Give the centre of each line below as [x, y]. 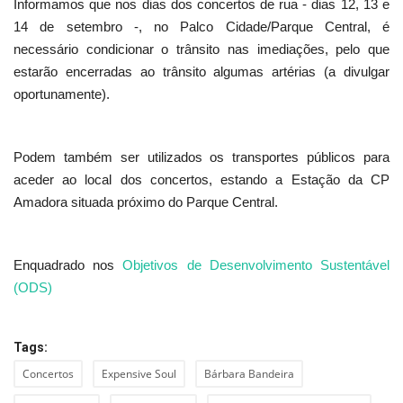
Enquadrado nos [68, 264]
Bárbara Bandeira [249, 373]
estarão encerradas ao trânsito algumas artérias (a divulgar [201, 71]
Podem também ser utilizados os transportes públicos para [201, 157]
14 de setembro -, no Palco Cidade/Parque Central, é [201, 26]
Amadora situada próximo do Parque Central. [146, 201]
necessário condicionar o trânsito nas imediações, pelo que [201, 49]
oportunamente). [62, 94]
